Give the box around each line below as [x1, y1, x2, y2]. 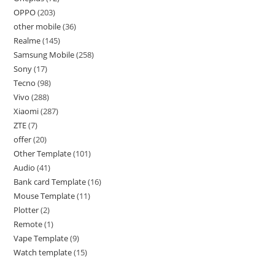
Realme [14, 35, 41, 47]
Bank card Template [14, 176, 87, 188]
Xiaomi [14, 106, 39, 117]
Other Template [14, 148, 72, 160]
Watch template [14, 247, 72, 258]
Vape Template [14, 233, 69, 244]
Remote [14, 219, 43, 230]
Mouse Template [14, 190, 76, 202]
